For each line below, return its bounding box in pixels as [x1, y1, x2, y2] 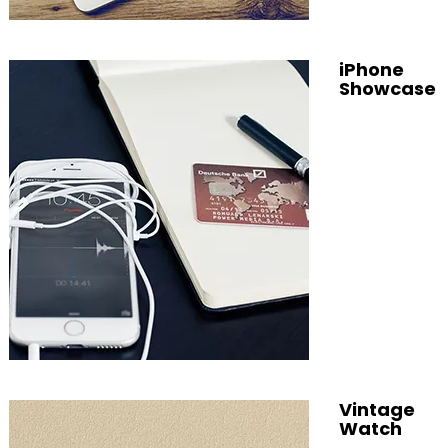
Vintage [338, 397, 415, 422]
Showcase [338, 76, 436, 101]
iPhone [338, 57, 404, 82]
